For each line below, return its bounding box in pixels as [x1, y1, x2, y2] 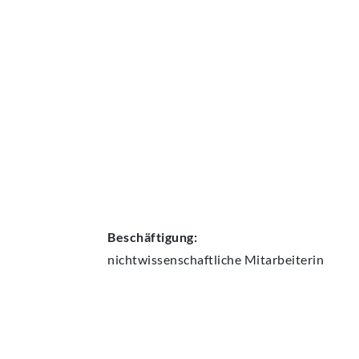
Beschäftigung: [107, 229, 197, 245]
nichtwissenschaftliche [107, 252, 241, 268]
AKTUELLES [107, 7, 174, 22]
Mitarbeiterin [241, 252, 324, 268]
